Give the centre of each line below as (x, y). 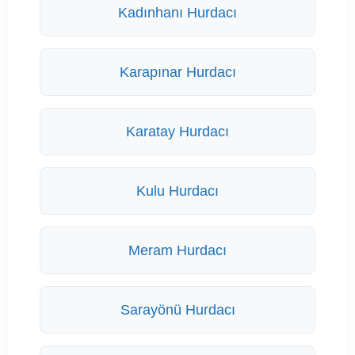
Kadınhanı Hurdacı (177, 13)
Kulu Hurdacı (177, 191)
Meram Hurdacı (177, 251)
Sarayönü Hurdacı (177, 310)
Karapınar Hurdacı (177, 73)
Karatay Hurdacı (177, 132)
